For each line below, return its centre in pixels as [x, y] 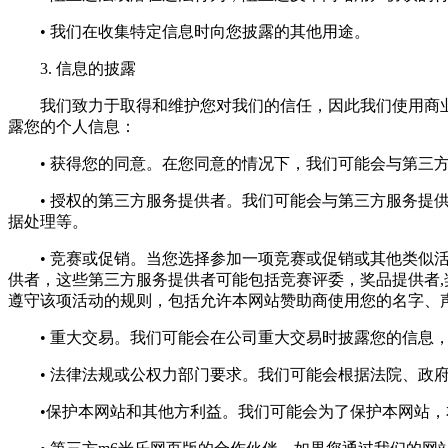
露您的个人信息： [72, 127]
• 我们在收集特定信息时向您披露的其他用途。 [189, 32]
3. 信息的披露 [72, 69]
